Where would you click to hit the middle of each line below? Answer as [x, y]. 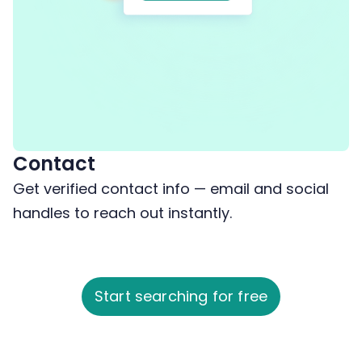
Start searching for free [181, 296]
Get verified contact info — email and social [171, 188]
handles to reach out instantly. [122, 213]
